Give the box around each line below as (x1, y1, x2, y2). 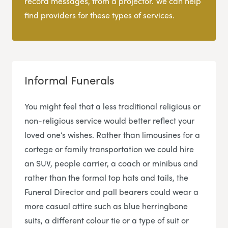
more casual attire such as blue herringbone (24, 199, 188, 212)
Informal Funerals (24, 71, 115, 88)
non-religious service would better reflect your (24, 114, 194, 126)
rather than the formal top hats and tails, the (24, 171, 188, 183)
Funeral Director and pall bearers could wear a (24, 185, 198, 197)
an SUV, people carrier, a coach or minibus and (24, 157, 198, 169)
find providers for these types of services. (24, 9, 175, 21)
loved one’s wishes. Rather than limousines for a (24, 128, 200, 140)
